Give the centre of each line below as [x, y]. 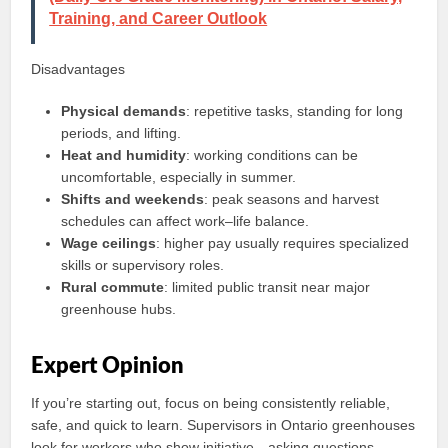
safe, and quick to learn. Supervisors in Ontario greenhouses [223, 425]
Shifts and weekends [133, 199]
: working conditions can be [272, 155]
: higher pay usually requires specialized [283, 243]
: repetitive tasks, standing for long [295, 111]
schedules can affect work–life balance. [185, 221]
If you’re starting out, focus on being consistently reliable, [211, 403]
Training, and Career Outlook [158, 18]
